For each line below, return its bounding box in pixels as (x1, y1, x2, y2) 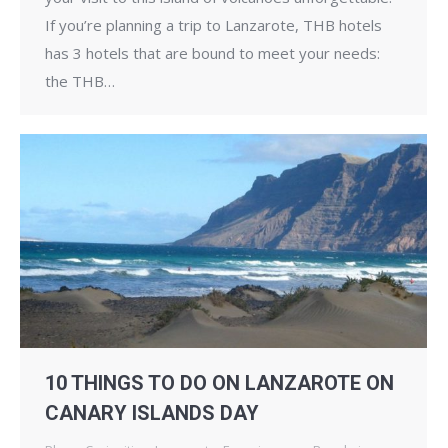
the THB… (45, 70, 115, 91)
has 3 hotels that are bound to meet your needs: (45, 42, 380, 63)
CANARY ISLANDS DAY (45, 400, 259, 425)
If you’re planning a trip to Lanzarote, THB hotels (45, 14, 382, 35)
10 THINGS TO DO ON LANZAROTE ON (45, 370, 394, 395)
